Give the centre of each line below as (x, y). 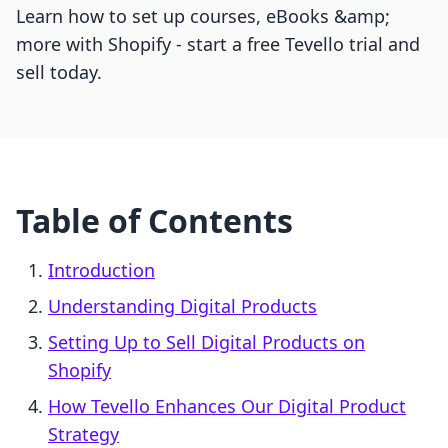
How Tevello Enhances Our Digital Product (227, 406)
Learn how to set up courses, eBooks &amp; (203, 16)
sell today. (59, 72)
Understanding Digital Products (182, 306)
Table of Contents (154, 221)
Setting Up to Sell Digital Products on (206, 342)
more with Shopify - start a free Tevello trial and (218, 44)
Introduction (101, 270)
